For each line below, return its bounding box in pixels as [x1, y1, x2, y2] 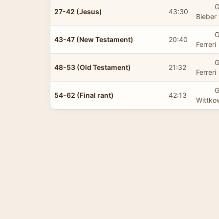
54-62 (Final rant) [54, 90, 114, 99]
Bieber [196, 12, 217, 21]
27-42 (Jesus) [54, 7, 102, 16]
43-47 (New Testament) [54, 35, 133, 44]
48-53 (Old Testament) [54, 63, 131, 71]
